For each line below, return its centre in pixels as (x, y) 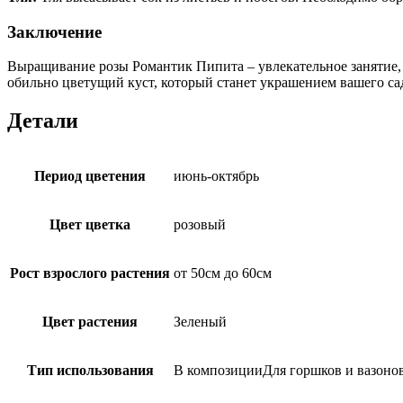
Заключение (54, 31)
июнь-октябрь (216, 176)
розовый (200, 225)
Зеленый (200, 322)
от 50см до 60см (223, 273)
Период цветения (90, 176)
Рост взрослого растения (90, 273)
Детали (43, 121)
